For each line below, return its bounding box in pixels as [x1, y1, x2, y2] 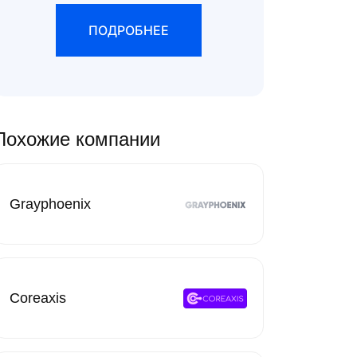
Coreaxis [10, 289, 66, 306]
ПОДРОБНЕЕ [88, 22, 169, 38]
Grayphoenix [10, 195, 91, 212]
